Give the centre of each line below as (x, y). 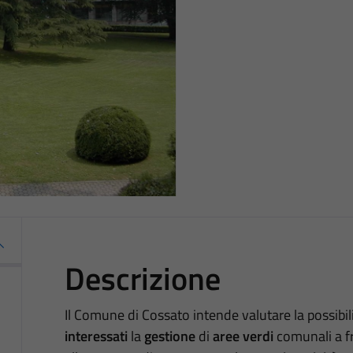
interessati (96, 336)
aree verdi (243, 336)
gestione (169, 336)
